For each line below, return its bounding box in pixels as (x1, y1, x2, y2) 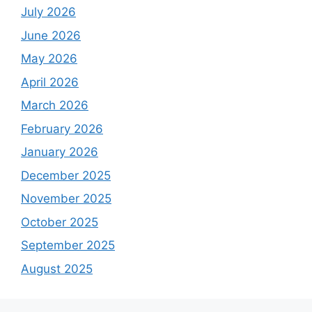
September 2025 (21, 238, 115, 252)
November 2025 (21, 192, 111, 205)
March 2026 (21, 98, 88, 112)
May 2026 (21, 52, 77, 65)
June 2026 (21, 28, 81, 42)
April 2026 (21, 75, 79, 89)
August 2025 (21, 261, 93, 276)
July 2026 (21, 5, 76, 19)
